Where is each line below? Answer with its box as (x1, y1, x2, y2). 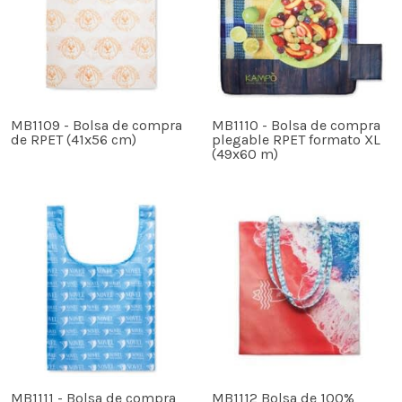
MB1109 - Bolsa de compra (11, 116, 182, 134)
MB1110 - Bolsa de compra (212, 116, 380, 134)
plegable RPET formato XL (212, 130, 380, 148)
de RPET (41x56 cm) (11, 130, 136, 148)
